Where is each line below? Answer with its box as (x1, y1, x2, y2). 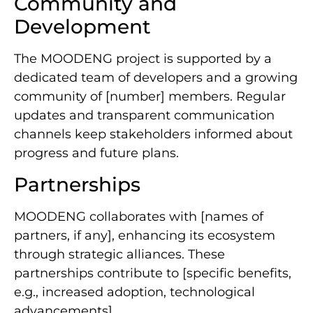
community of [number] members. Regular (14, 89, 286, 105)
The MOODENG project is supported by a (14, 51, 272, 67)
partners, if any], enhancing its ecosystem (14, 227, 275, 243)
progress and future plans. (14, 145, 179, 161)
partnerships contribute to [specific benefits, (14, 265, 291, 281)
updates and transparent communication (14, 108, 275, 124)
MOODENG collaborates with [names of (14, 208, 263, 224)
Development (14, 15, 151, 39)
